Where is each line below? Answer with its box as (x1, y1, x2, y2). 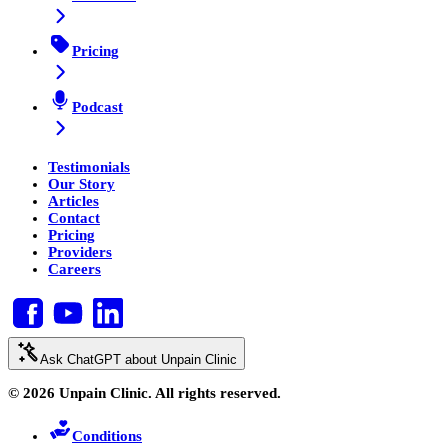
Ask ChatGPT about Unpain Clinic (40, 352, 237, 368)
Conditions (72, 428, 142, 445)
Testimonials (48, 159, 130, 176)
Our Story (48, 176, 115, 193)
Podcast (72, 99, 123, 116)
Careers (48, 261, 101, 278)
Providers (48, 244, 112, 261)
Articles (48, 193, 99, 210)
